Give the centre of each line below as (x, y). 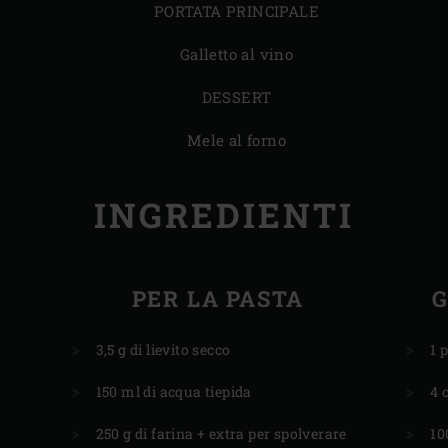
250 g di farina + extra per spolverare (221, 433)
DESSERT (236, 97)
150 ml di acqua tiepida (173, 391)
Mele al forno (236, 140)
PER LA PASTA (218, 298)
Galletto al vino (236, 54)
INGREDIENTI (224, 214)
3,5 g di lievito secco (163, 349)
